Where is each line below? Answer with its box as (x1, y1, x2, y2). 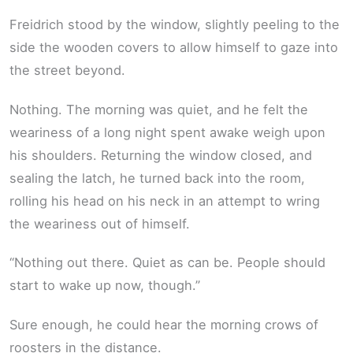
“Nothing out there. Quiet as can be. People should (9, 255, 325, 271)
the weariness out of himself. (9, 215, 190, 232)
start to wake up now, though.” (9, 277, 200, 294)
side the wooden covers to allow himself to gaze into (9, 39, 338, 55)
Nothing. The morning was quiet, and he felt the (9, 101, 308, 117)
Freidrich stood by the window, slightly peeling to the (9, 17, 340, 32)
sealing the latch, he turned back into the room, (9, 169, 305, 186)
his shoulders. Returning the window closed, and (9, 147, 312, 163)
